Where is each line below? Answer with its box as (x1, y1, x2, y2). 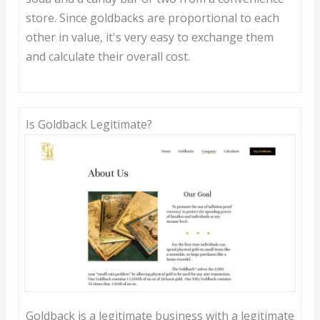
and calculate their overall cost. (25, 49, 190, 65)
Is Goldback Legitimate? (25, 116, 152, 133)
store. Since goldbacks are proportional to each (25, 10, 279, 26)
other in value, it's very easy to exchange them (25, 29, 274, 46)
